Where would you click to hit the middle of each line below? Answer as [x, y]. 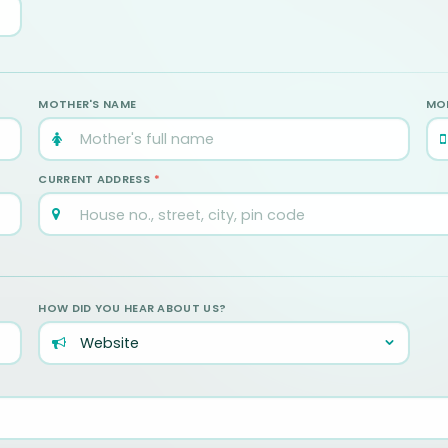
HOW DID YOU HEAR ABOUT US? [132, 308]
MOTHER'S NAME [87, 104]
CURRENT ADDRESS [96, 179]
